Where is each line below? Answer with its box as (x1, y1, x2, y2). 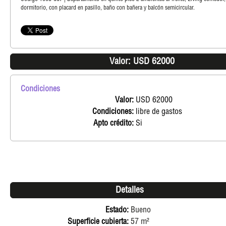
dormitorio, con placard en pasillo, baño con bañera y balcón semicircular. (21, 5, 195, 11)
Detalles (116, 186, 144, 195)
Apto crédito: (93, 120, 134, 128)
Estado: (105, 206, 129, 215)
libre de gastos (136, 108, 182, 117)
